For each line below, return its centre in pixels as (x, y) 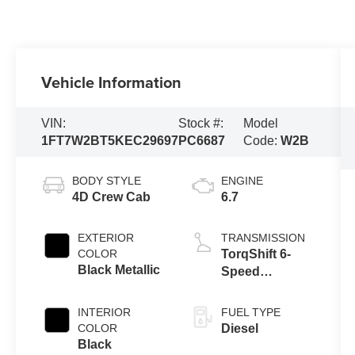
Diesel (239, 329)
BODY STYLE (107, 181)
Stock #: (201, 123)
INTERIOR (105, 313)
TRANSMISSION (263, 238)
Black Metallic (119, 270)
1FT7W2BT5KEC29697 (110, 140)
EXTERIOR (106, 238)
